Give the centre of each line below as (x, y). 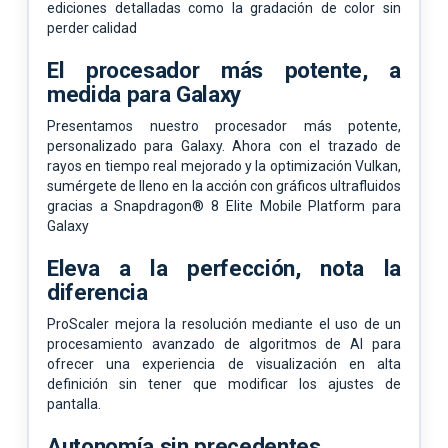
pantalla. (74, 403)
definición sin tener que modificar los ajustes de (224, 383)
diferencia (97, 291)
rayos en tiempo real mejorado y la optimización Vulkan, (224, 165)
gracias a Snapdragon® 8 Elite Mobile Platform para (224, 205)
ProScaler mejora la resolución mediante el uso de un (224, 323)
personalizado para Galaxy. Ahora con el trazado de (224, 145)
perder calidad (92, 27)
